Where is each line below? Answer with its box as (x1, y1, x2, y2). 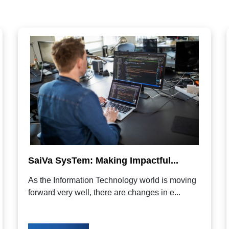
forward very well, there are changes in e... (28, 188, 180, 197)
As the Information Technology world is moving (28, 176, 196, 185)
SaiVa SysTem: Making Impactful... (28, 155, 178, 166)
